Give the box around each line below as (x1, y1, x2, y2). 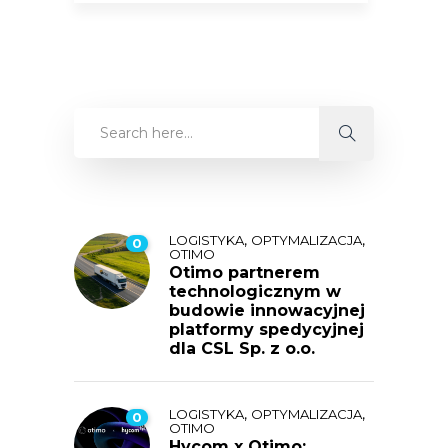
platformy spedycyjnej (169, 320, 364, 340)
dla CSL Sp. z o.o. (169, 339, 315, 359)
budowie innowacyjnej (169, 301, 365, 321)
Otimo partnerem (169, 263, 320, 283)
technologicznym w (169, 282, 341, 302)
